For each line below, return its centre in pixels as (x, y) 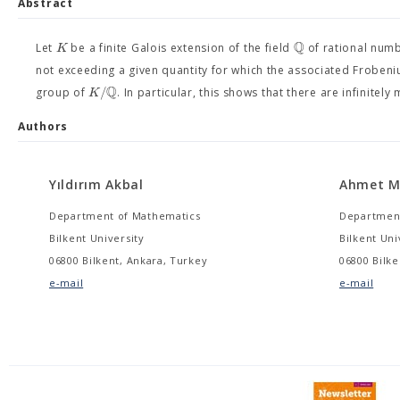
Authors (43, 126)
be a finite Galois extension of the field (180, 48)
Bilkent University (97, 238)
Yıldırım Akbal (96, 184)
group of (62, 92)
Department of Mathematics (125, 216)
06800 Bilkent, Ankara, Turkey (129, 260)
